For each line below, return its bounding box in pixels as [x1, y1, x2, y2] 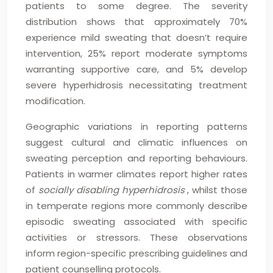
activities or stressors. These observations [26, 231, 247, 244]
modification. [26, 94, 85, 107]
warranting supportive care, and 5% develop [26, 63, 247, 76]
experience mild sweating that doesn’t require [26, 31, 247, 44]
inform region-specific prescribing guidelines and [26, 247, 247, 260]
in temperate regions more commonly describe [26, 199, 247, 212]
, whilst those [187, 183, 248, 196]
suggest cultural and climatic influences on [26, 136, 247, 149]
